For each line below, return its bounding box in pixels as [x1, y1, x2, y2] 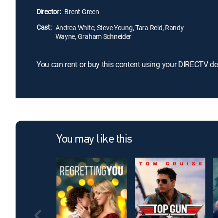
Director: [36, 7, 61, 16]
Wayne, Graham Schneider [55, 32, 132, 41]
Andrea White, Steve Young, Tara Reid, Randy [55, 23, 184, 32]
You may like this [56, 134, 132, 145]
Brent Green [64, 7, 99, 16]
